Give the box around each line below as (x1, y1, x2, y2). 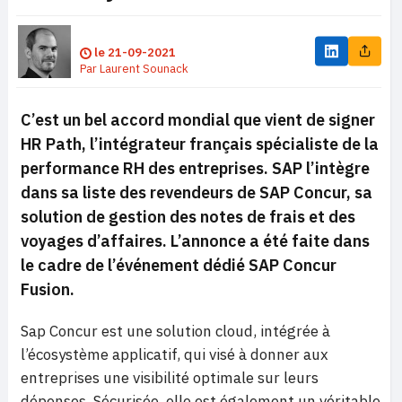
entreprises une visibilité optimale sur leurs (21, 367, 319, 388)
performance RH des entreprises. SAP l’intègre (21, 157, 370, 179)
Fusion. (21, 278, 74, 300)
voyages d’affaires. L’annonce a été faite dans (21, 230, 370, 251)
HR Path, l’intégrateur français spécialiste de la (21, 133, 379, 154)
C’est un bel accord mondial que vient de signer (21, 109, 375, 130)
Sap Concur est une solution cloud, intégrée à (21, 320, 330, 341)
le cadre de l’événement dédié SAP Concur (21, 254, 336, 275)
